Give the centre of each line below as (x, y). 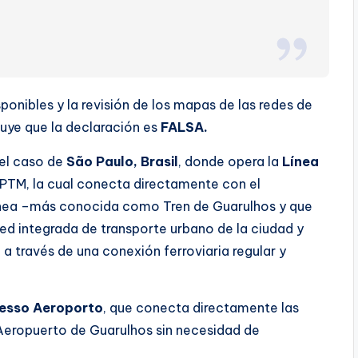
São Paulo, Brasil (122, 161)
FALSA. (184, 127)
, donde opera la (230, 161)
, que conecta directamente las (201, 307)
